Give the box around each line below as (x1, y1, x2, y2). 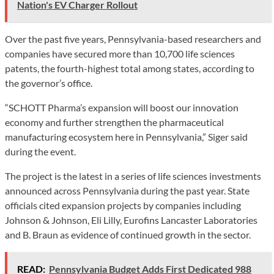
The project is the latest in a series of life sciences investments (5, 169, 261, 182)
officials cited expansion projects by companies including (5, 199, 241, 211)
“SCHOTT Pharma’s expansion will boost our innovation (5, 101, 239, 113)
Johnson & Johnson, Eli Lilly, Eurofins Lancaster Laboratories (5, 213, 257, 226)
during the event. (5, 145, 76, 157)
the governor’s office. (5, 76, 92, 89)
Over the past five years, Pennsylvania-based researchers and (5, 32, 261, 45)
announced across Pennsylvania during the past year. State (5, 184, 250, 196)
